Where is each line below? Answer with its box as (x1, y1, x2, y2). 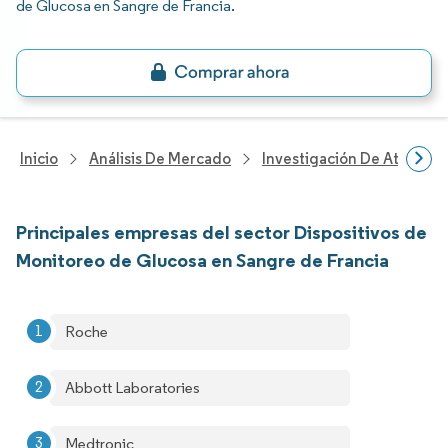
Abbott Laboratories (65, 378, 200, 397)
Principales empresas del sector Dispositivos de (16, 220, 427, 244)
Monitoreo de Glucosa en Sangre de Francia (16, 248, 389, 272)
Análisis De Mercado (89, 149, 231, 168)
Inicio (20, 149, 58, 168)
